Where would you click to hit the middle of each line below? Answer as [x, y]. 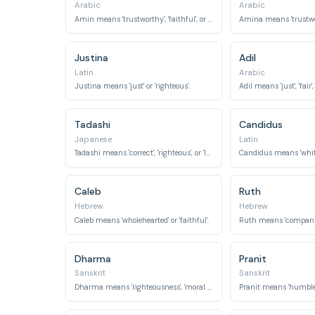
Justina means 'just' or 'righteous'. [133, 86]
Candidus [261, 124]
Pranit [252, 258]
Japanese [94, 139]
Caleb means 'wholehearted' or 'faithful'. [142, 220]
